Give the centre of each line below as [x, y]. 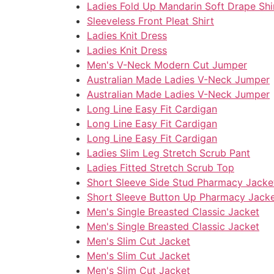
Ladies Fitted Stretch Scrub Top [161, 168]
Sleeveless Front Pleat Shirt [150, 21]
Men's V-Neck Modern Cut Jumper [167, 65]
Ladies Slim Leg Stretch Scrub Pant [168, 153]
